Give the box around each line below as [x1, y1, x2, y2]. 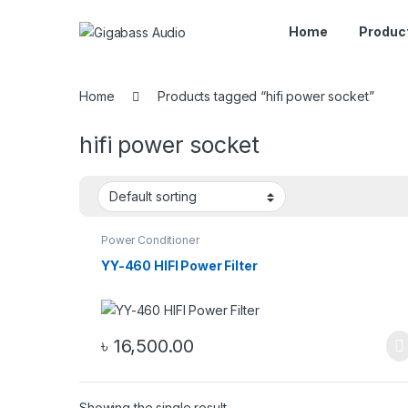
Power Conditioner [100, 233, 199, 248]
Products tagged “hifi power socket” [158, 88, 374, 104]
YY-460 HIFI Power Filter [100, 257, 258, 273]
